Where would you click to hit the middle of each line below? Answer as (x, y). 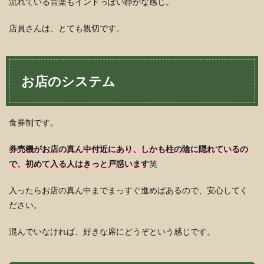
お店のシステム (68, 81)
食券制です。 (34, 122)
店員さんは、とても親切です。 (67, 28)
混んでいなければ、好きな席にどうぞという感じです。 (112, 231)
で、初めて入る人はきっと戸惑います (79, 164)
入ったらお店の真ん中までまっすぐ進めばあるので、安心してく (128, 190)
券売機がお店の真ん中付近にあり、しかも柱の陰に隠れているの (128, 149)
